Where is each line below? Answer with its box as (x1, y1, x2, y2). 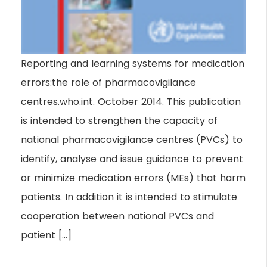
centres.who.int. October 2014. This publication (21, 95, 241, 109)
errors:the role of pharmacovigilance (21, 76, 196, 90)
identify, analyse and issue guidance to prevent (21, 152, 243, 166)
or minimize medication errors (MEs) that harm (21, 171, 246, 185)
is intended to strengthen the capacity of (21, 114, 218, 128)
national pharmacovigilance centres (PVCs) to (21, 133, 243, 147)
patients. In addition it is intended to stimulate (21, 190, 237, 204)
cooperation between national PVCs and (21, 209, 214, 223)
